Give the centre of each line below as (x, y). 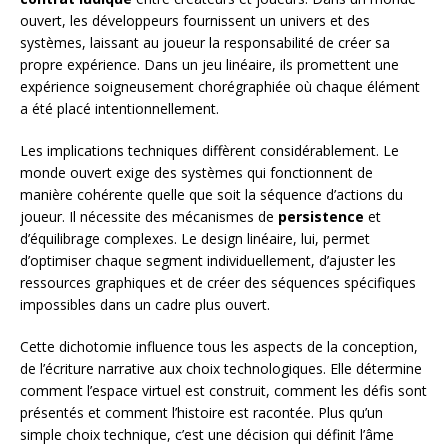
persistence (321, 216)
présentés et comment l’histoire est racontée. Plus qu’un (201, 412)
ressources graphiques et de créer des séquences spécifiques (218, 282)
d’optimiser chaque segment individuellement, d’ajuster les (208, 260)
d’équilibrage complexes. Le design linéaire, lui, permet (195, 238)
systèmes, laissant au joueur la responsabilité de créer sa (205, 42)
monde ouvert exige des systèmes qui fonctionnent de (196, 172)
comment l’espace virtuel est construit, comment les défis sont (223, 390)
